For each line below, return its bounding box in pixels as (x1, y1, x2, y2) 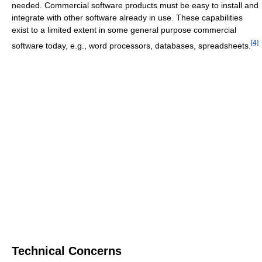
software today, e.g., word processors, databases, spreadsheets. (12, 40, 251, 50)
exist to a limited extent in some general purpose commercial (12, 25, 236, 35)
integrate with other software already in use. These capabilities (12, 12, 243, 22)
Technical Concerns (12, 244, 122, 257)
